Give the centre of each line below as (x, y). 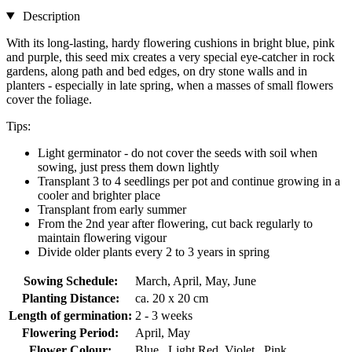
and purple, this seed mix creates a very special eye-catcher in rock (170, 57)
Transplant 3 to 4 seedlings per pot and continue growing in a (189, 181)
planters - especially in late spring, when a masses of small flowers (170, 85)
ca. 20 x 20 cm (172, 298)
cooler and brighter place (99, 195)
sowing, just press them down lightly (128, 167)
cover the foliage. (49, 99)
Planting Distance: (70, 298)
